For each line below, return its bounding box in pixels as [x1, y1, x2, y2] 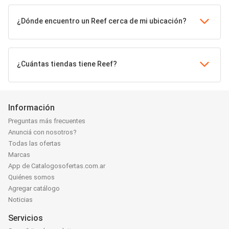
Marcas [8, 151, 30, 159]
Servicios [8, 213, 43, 223]
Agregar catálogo [8, 185, 60, 193]
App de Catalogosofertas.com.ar [8, 162, 105, 170]
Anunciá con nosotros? [8, 128, 77, 136]
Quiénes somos [8, 173, 55, 181]
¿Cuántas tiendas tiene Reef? [17, 60, 117, 68]
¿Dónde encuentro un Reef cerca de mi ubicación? [17, 17, 187, 25]
